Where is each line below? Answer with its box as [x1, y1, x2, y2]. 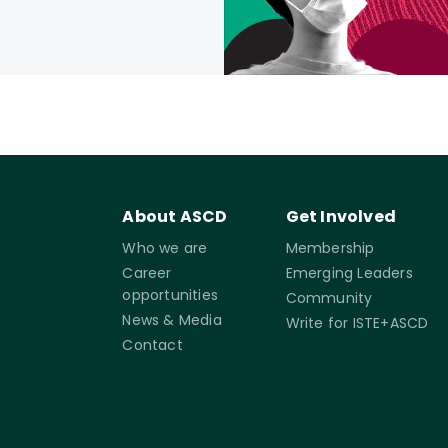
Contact [122, 335, 183, 355]
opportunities [122, 285, 219, 305]
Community [285, 288, 373, 308]
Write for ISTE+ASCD [285, 313, 429, 333]
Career [122, 263, 172, 283]
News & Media [122, 310, 222, 330]
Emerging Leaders [285, 263, 413, 283]
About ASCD [122, 205, 228, 228]
